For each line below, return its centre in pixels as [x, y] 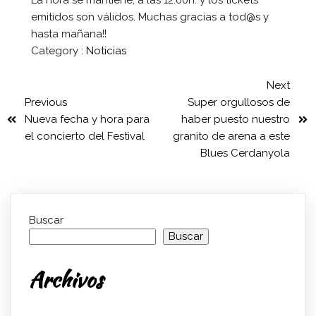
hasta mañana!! [68, 34]
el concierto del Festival [85, 136]
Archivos [66, 280]
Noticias [106, 51]
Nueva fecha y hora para [87, 120]
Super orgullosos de [239, 103]
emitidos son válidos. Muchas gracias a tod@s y [150, 17]
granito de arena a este [231, 136]
